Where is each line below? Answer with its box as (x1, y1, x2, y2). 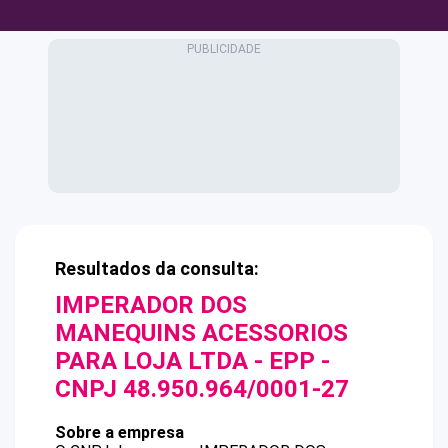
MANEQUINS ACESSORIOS (55, 319, 348, 347)
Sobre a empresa (55, 423, 184, 442)
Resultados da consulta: (55, 258, 259, 279)
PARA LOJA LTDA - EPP (55, 347, 315, 375)
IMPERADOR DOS (55, 291, 247, 319)
